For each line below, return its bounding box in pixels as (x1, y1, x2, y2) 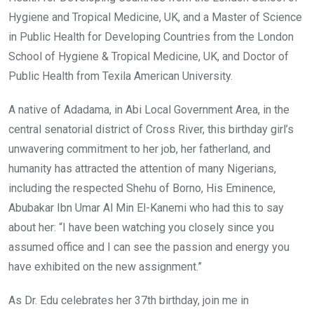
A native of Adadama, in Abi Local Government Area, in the (8, 102, 289, 116)
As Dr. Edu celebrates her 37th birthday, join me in (8, 293, 249, 307)
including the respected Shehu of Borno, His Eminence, (8, 181, 275, 195)
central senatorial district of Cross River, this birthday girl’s (8, 122, 294, 136)
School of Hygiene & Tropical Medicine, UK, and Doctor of (8, 49, 289, 63)
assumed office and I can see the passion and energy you (8, 240, 289, 254)
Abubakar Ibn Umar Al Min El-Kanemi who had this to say (8, 200, 284, 214)
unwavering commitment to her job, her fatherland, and (8, 142, 271, 156)
